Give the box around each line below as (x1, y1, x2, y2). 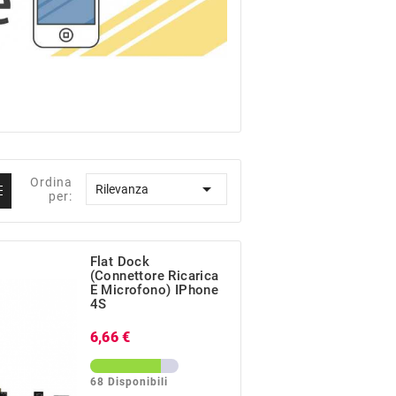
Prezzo (133, 328, 179, 343)
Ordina (30, 175, 73, 190)
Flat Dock (89, 254, 150, 270)
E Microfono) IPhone (89, 282, 219, 299)
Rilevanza (95, 182, 149, 197)
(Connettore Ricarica (89, 268, 219, 285)
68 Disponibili (89, 376, 168, 389)
